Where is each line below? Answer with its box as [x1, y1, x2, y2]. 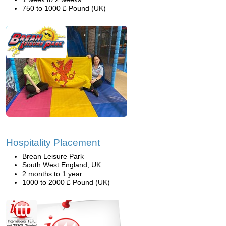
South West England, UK [22, 161, 101, 169]
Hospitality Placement [6, 137, 100, 148]
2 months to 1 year [22, 169, 82, 178]
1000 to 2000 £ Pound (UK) [22, 178, 110, 186]
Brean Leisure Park [22, 152, 84, 160]
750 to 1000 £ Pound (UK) [22, 4, 106, 12]
